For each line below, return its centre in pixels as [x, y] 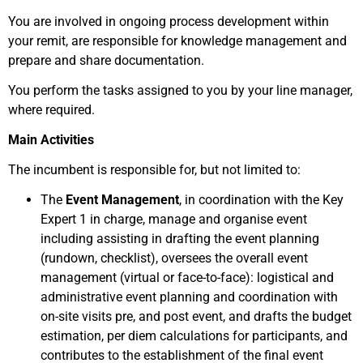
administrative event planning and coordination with [189, 297]
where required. [51, 110]
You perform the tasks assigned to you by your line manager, [180, 90]
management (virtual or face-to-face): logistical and [187, 278]
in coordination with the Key [264, 200]
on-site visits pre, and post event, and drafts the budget [196, 316]
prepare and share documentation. [106, 60]
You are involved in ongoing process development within [169, 21]
